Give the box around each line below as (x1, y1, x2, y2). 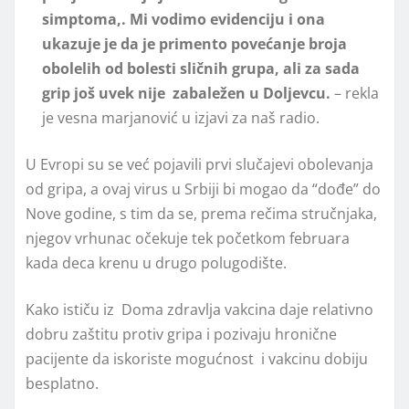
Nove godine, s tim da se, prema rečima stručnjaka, (26, 203, 377, 224)
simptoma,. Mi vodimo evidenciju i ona (42, 8, 325, 29)
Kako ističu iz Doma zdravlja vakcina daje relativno (26, 299, 373, 320)
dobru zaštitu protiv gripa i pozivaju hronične (26, 323, 337, 344)
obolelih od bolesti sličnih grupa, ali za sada (42, 58, 360, 79)
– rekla (330, 82, 379, 103)
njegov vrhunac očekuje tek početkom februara (26, 227, 350, 248)
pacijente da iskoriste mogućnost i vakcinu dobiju (26, 348, 368, 369)
